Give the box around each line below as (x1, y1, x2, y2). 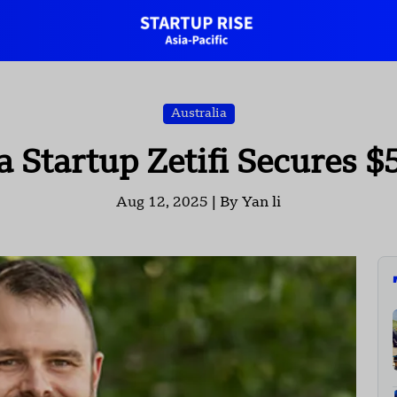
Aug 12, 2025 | (116, 196, 220, 211)
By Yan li (220, 196, 281, 211)
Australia (170, 107, 227, 121)
